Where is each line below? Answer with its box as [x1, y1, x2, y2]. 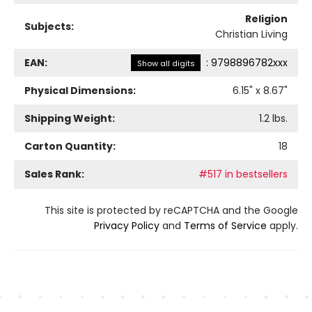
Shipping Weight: [24, 111, 115, 125]
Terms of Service [184, 219, 267, 233]
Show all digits [136, 58, 195, 69]
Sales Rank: [24, 167, 84, 181]
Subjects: [24, 19, 74, 33]
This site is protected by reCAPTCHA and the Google [45, 203, 298, 217]
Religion [245, 12, 288, 26]
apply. [267, 219, 298, 233]
